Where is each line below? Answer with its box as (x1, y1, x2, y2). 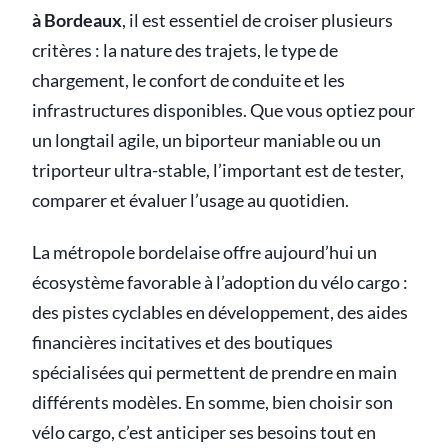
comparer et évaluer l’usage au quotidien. (32, 190, 349, 212)
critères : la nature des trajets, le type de (32, 40, 338, 62)
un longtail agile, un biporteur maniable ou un (32, 130, 381, 152)
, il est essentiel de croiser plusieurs (122, 10, 393, 32)
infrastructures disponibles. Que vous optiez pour (32, 100, 415, 122)
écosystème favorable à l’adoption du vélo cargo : (32, 272, 408, 294)
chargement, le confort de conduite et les (32, 70, 345, 92)
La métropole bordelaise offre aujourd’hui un (32, 242, 377, 264)
